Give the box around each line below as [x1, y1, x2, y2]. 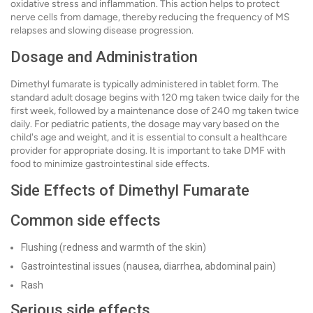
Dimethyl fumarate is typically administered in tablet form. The [10, 78, 279, 90]
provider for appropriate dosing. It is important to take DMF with [10, 145, 286, 156]
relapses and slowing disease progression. [10, 24, 194, 36]
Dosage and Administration [10, 48, 198, 66]
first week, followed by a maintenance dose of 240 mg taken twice [10, 105, 299, 117]
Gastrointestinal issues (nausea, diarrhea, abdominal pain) [21, 261, 276, 272]
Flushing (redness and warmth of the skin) [21, 242, 206, 253]
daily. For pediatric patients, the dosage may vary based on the [10, 118, 279, 130]
